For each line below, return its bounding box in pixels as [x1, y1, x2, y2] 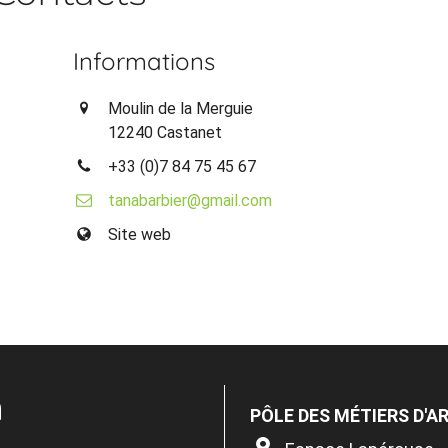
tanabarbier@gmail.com [108, 190, 273, 210]
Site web [108, 224, 172, 244]
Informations [73, 45, 216, 76]
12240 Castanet [108, 122, 223, 142]
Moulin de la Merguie [108, 98, 254, 118]
